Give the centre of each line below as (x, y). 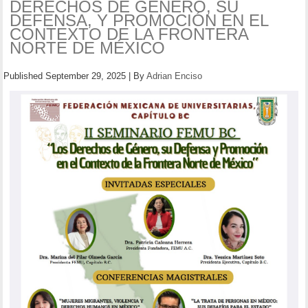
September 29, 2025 (86, 76)
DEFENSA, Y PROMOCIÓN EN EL (139, 20)
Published (23, 76)
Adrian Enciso (175, 76)
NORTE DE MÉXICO (88, 47)
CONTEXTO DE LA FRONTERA (129, 34)
